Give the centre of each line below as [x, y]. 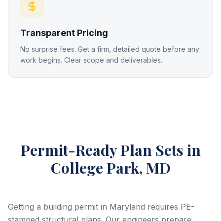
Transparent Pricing [64, 33]
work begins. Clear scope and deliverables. [91, 60]
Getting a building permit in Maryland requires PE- [101, 207]
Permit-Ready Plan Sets [102, 150]
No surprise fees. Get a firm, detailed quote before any [110, 49]
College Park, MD [110, 168]
